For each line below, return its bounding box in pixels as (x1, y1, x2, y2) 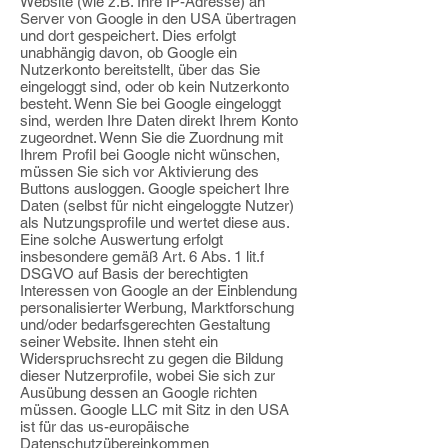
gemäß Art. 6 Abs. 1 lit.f (108, 248, 264, 265)
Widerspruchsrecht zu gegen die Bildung (20, 350, 283, 367)
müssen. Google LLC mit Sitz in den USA (20, 401, 289, 418)
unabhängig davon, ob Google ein (20, 44, 237, 61)
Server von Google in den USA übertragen (20, 10, 296, 27)
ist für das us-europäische (20, 418, 189, 435)
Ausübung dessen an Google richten (20, 384, 257, 401)
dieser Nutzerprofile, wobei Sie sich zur (20, 367, 275, 384)
